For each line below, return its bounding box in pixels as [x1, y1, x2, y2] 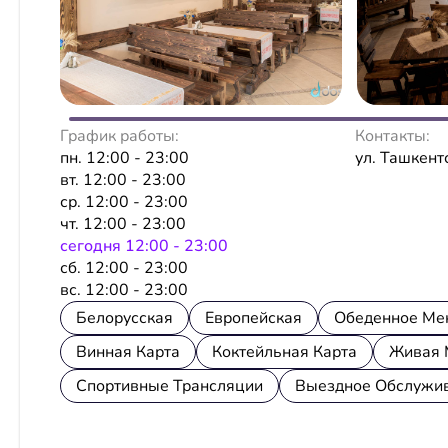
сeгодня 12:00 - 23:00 [60, 234, 228, 257]
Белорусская [76, 306, 173, 329]
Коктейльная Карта [212, 340, 357, 363]
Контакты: [355, 124, 431, 147]
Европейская [205, 306, 302, 329]
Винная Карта [76, 340, 180, 363]
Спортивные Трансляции [76, 374, 263, 397]
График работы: [60, 124, 179, 147]
